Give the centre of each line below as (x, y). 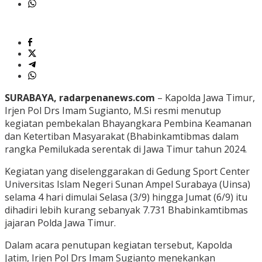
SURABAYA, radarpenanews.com (80, 98)
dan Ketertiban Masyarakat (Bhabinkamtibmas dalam (122, 137)
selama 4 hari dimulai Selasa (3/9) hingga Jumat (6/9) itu (126, 197)
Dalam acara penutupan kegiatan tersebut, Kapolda (118, 245)
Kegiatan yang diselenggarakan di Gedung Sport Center (127, 172)
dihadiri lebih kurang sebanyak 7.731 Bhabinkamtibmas (126, 210)
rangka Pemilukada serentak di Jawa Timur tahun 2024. (126, 149)
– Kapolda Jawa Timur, (205, 98)
